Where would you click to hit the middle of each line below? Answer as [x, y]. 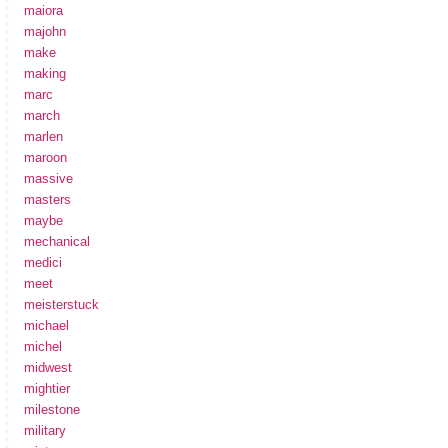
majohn [45, 31]
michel [43, 346]
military [45, 430]
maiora [43, 10]
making [45, 73]
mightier [47, 388]
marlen [43, 136]
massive [48, 178]
